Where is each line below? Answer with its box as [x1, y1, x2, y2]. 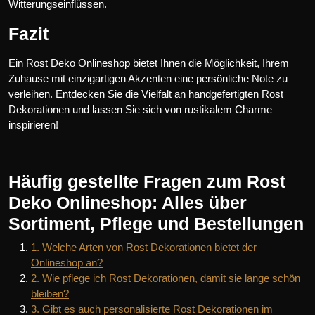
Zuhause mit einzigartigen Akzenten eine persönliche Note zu [8, 72, 288, 84]
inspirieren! [8, 118, 58, 131]
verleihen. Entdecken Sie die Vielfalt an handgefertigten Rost [8, 87, 283, 100]
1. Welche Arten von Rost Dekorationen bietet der [31, 240, 257, 253]
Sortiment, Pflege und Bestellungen [8, 213, 304, 233]
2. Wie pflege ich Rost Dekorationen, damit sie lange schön [31, 271, 300, 284]
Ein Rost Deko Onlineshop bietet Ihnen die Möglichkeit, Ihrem [8, 56, 289, 69]
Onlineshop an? [31, 256, 103, 269]
